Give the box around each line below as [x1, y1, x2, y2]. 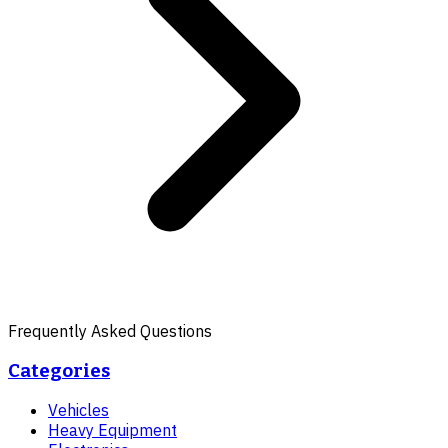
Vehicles [48, 400, 109, 421]
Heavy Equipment [48, 420, 177, 441]
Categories [8, 359, 110, 382]
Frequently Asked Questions [8, 320, 212, 341]
